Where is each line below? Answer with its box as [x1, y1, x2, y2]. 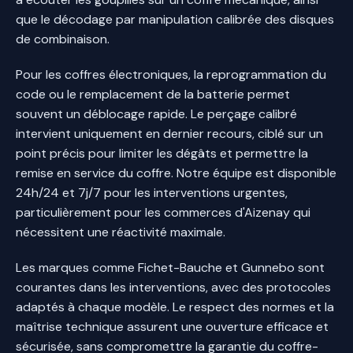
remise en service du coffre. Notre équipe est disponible [16, 164, 336, 181]
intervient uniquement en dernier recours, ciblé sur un [16, 124, 323, 142]
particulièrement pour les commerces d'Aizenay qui [16, 203, 310, 221]
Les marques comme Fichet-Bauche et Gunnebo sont [16, 258, 325, 276]
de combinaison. [16, 30, 110, 47]
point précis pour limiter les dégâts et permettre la [16, 144, 308, 162]
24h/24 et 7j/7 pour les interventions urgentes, [16, 184, 288, 201]
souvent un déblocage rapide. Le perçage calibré [16, 105, 297, 122]
